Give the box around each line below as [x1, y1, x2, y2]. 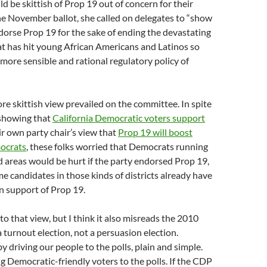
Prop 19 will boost [118, 126, 193, 138]
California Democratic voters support [52, 112, 205, 123]
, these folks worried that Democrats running [26, 141, 208, 152]
